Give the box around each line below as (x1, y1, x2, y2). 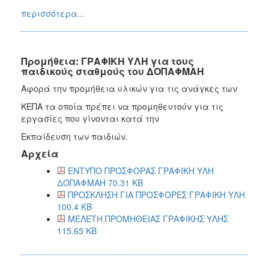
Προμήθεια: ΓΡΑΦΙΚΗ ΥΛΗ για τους (21, 53, 194, 68)
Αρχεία (21, 146, 58, 160)
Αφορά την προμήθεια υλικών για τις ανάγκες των (21, 82, 237, 94)
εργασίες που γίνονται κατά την (21, 112, 159, 124)
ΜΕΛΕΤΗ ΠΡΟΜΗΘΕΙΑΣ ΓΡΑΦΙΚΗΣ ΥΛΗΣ (68, 212, 228, 225)
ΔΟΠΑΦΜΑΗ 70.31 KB (57, 176, 143, 189)
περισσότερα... (21, 7, 85, 19)
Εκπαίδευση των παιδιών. (21, 130, 128, 142)
